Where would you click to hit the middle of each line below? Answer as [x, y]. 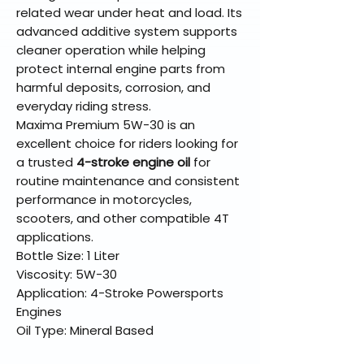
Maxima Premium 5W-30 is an [106, 125]
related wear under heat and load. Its [129, 13]
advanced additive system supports [127, 32]
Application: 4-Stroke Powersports [120, 293]
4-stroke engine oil [133, 162]
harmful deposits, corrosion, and [113, 88]
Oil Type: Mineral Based [85, 331]
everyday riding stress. [84, 106]
